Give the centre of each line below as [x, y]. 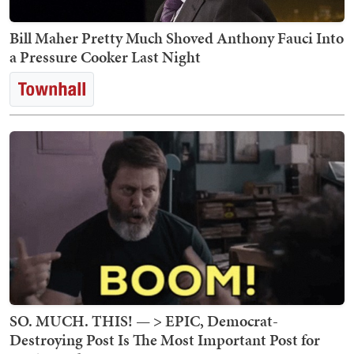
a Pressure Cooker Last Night [105, 57]
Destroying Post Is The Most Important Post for [165, 340]
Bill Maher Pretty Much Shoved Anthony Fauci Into [177, 38]
